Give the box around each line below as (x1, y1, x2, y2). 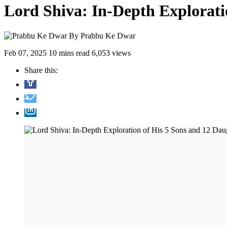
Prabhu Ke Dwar (81, 31, 135, 40)
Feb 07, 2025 (4, 48, 47, 57)
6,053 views (92, 48, 131, 57)
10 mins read (49, 48, 90, 57)
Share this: (24, 65, 58, 74)
